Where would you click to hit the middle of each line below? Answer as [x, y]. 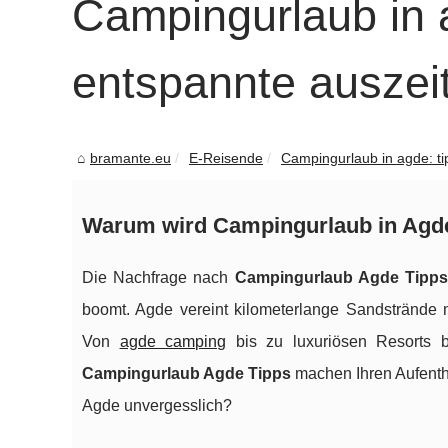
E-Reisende [226, 158]
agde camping [173, 341]
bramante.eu [130, 158]
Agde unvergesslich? [157, 405]
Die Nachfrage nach [158, 277]
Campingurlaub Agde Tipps [186, 373]
